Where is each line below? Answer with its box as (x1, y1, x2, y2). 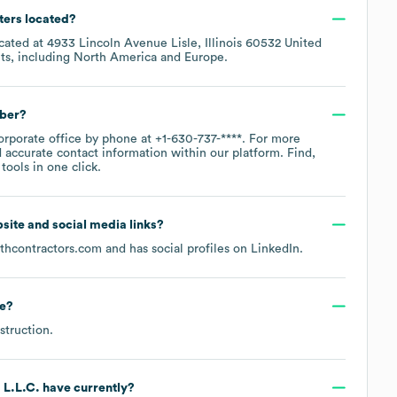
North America (74, 51, 157, 64)
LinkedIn (251, 242, 300, 255)
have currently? (39, 381, 135, 394)
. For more (242, 132, 300, 145)
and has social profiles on (102, 242, 251, 255)
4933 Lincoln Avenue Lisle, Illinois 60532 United (47, 36, 322, 50)
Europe (184, 51, 224, 64)
